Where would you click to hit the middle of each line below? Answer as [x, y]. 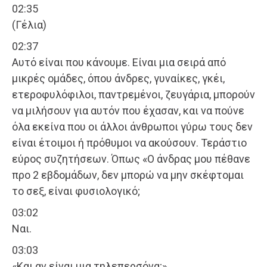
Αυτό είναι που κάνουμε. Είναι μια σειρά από [119, 63]
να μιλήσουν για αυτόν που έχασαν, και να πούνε [128, 111]
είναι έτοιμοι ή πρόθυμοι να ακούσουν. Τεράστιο [129, 143]
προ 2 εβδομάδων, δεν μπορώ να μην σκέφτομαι [128, 175]
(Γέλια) [29, 25]
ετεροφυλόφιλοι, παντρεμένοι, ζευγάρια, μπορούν [133, 95]
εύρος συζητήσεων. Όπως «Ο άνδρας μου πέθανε [131, 159]
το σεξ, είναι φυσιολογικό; [76, 191]
